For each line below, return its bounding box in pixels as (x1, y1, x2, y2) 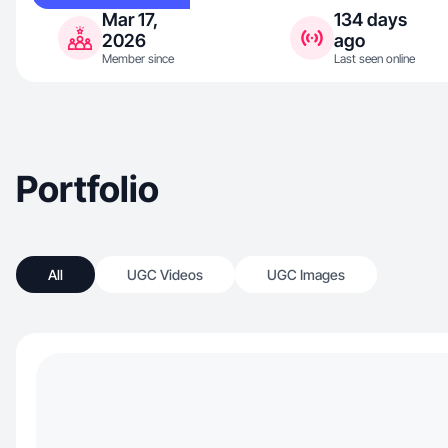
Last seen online (333, 51, 415, 66)
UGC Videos (127, 266, 203, 283)
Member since (102, 51, 174, 66)
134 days (333, 9, 407, 30)
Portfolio (16, 167, 159, 211)
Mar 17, (102, 9, 158, 30)
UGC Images (267, 266, 345, 283)
